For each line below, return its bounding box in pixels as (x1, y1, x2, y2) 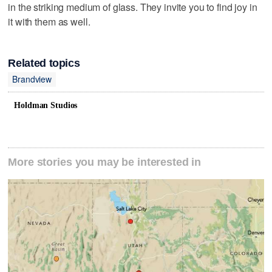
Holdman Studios (14, 100, 78, 110)
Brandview (12, 73, 52, 86)
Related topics (8, 56, 80, 69)
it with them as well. (8, 15, 90, 29)
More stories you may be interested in (8, 155, 202, 168)
